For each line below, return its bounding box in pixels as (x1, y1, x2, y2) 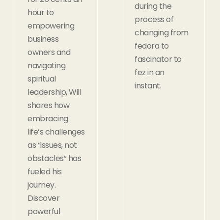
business (27, 33, 58, 45)
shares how (27, 99, 69, 111)
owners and (27, 46, 70, 58)
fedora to (135, 40, 169, 52)
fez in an (135, 66, 165, 78)
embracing (27, 112, 68, 124)
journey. (27, 179, 55, 191)
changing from (135, 27, 189, 38)
